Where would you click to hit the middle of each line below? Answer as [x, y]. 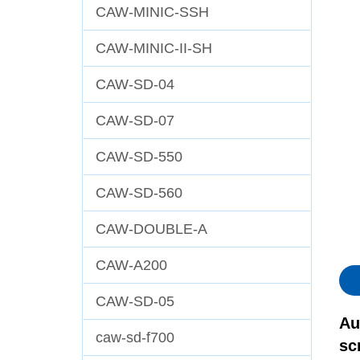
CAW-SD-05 [135, 301]
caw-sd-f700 [135, 337]
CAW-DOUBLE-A [151, 229]
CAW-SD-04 [135, 84]
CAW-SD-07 [135, 121]
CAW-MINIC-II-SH [154, 48]
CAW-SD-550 [139, 157]
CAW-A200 [131, 265]
